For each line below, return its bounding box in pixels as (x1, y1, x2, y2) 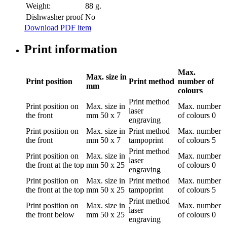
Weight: (26, 1, 51, 10)
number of (178, 77, 214, 86)
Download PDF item (24, 23, 91, 32)
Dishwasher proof (26, 12, 83, 21)
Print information (24, 42, 117, 56)
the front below (26, 210, 74, 219)
